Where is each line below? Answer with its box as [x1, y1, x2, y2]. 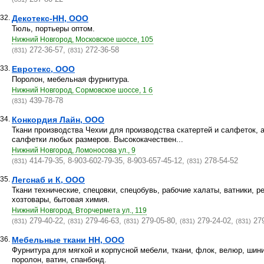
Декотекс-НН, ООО [12, 14, 88, 23]
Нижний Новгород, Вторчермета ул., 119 [12, 206, 147, 214]
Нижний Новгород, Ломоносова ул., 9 [12, 146, 136, 154]
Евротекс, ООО [12, 64, 75, 74]
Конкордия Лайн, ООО [12, 115, 104, 124]
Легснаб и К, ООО [12, 175, 85, 184]
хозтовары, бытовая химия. [12, 195, 110, 204]
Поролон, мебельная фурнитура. [12, 75, 130, 84]
